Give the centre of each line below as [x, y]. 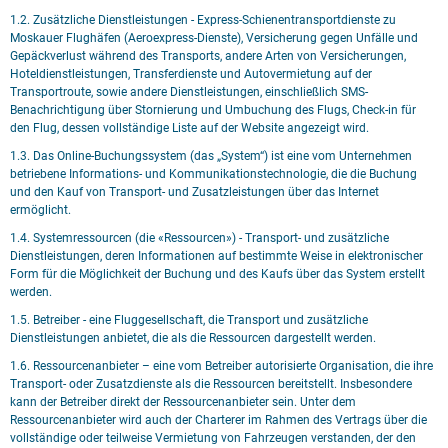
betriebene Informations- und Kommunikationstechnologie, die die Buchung [213, 174]
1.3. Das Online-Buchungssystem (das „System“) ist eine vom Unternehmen [211, 156]
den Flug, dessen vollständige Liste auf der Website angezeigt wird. [189, 128]
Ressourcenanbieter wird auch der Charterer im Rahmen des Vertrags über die [218, 420]
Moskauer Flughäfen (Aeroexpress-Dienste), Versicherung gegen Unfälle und [214, 38]
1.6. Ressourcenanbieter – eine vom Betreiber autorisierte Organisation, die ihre [221, 366]
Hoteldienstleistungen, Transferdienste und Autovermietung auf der [191, 74]
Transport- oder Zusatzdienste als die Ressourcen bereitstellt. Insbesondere [211, 384]
